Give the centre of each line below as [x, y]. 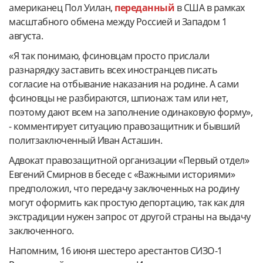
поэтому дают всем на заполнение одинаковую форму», [131, 112]
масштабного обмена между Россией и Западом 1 [118, 21]
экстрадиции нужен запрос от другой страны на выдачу [130, 216]
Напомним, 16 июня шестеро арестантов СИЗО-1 [116, 250]
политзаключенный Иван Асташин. [85, 140]
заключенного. [41, 230]
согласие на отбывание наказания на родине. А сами [124, 84]
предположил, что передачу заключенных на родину [124, 188]
